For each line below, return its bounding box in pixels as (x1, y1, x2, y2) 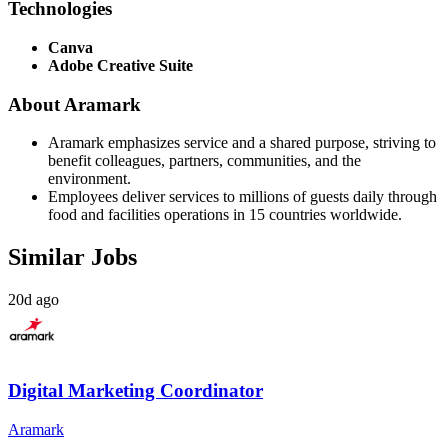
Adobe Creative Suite (48, 56, 193, 74)
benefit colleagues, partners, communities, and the (48, 152, 361, 170)
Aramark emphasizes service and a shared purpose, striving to (48, 134, 436, 152)
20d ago (8, 291, 59, 309)
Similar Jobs (8, 244, 137, 271)
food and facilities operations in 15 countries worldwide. (48, 206, 402, 224)
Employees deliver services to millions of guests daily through (48, 188, 437, 206)
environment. (48, 170, 131, 188)
